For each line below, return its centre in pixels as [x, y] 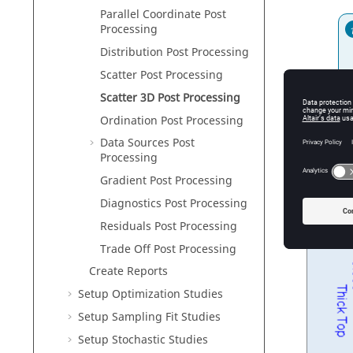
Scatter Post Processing [162, 75]
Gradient [123, 181]
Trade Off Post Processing [168, 249]
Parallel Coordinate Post [163, 15]
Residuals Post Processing [169, 226]
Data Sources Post [147, 143]
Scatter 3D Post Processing [170, 98]
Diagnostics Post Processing [174, 203]
